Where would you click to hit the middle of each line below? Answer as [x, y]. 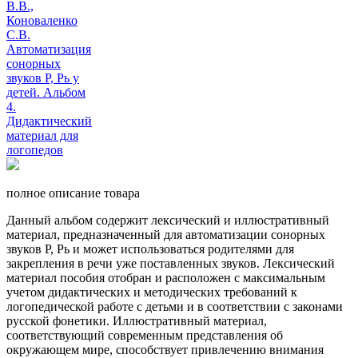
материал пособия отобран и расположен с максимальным [166, 278]
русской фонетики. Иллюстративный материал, [137, 321]
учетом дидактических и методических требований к [152, 292]
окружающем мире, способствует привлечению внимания [165, 350]
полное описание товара [73, 193]
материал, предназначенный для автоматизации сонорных [166, 235]
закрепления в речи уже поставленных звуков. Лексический [171, 263]
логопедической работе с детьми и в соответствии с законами [175, 306]
